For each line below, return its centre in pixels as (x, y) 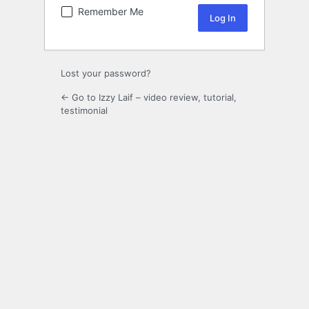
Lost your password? (106, 73)
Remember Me (111, 12)
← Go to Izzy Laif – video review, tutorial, (149, 98)
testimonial (84, 111)
